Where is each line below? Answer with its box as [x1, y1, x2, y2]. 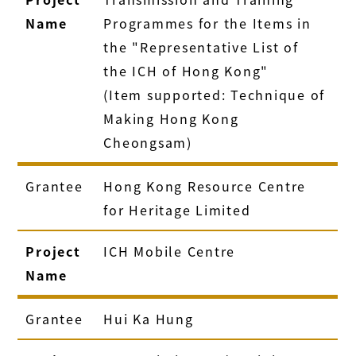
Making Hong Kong [103, 108, 239, 128]
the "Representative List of [103, 37, 299, 56]
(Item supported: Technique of [103, 84, 326, 104]
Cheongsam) [103, 132, 192, 152]
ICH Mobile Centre [103, 241, 236, 261]
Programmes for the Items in [103, 13, 311, 33]
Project [25, 241, 81, 261]
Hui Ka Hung [103, 308, 194, 328]
